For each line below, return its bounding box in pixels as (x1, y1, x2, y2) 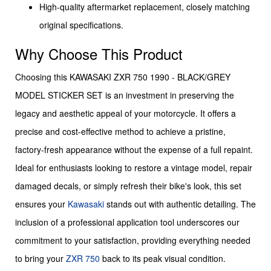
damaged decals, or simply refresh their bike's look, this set (15, 180, 241, 192)
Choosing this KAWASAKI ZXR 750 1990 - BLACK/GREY (15, 71, 230, 83)
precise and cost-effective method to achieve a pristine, (15, 125, 226, 138)
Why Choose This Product (15, 43, 183, 65)
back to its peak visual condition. (100, 252, 226, 265)
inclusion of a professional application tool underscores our (15, 216, 240, 229)
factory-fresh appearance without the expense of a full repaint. (15, 143, 253, 156)
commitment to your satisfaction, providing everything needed (15, 234, 250, 247)
